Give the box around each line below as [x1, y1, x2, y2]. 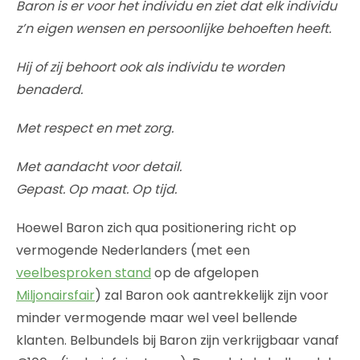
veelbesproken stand [16, 263, 151, 282]
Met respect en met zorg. [16, 118, 174, 137]
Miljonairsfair [16, 285, 95, 305]
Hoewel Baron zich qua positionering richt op [16, 218, 297, 237]
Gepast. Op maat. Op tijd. [16, 179, 177, 198]
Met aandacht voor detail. [16, 157, 182, 176]
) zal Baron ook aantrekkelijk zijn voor [95, 285, 329, 305]
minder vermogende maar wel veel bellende [16, 308, 297, 327]
